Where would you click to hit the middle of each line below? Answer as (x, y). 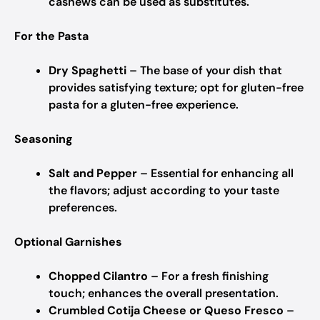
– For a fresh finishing (208, 276)
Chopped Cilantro (98, 276)
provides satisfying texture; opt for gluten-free (176, 87)
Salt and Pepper (93, 173)
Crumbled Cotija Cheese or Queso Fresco (166, 310)
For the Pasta (51, 36)
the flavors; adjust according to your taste (164, 190)
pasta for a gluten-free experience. (144, 105)
